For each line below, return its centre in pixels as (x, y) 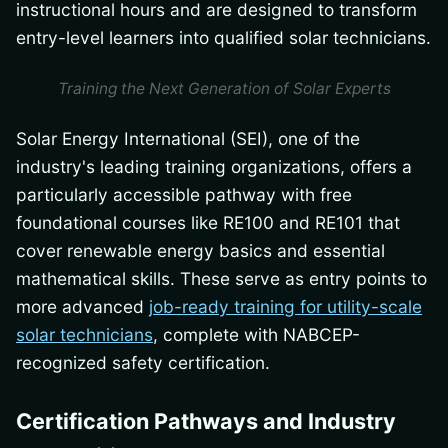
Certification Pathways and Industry (206, 421)
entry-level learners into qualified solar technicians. (223, 37)
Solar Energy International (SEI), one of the (188, 138)
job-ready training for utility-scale (285, 306)
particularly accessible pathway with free (184, 194)
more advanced (82, 306)
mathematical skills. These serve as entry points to (221, 278)
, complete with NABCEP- (256, 334)
